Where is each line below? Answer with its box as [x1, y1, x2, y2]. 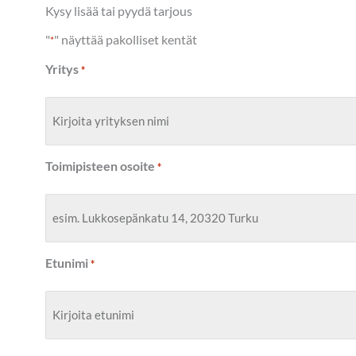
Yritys [45, 60, 79, 76]
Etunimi [45, 254, 88, 270]
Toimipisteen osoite [45, 157, 155, 173]
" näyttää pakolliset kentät [54, 31, 197, 47]
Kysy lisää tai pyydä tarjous [45, 2, 192, 18]
